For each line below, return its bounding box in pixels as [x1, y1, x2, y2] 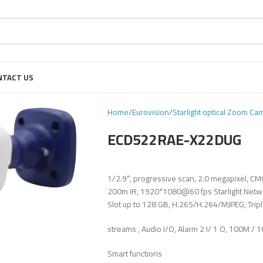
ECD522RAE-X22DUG [107, 126, 241, 153]
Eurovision [132, 104, 169, 120]
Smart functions [107, 246, 162, 261]
